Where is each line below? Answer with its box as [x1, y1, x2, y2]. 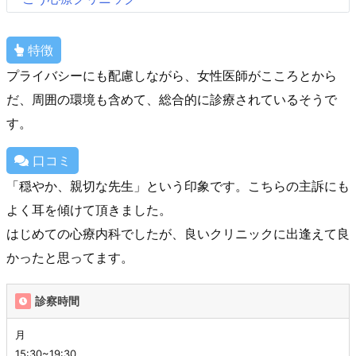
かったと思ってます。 [6, 250, 133, 266]
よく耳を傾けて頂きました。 [6, 202, 172, 219]
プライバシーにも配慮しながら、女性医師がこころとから [6, 68, 337, 84]
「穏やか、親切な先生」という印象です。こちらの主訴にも [6, 178, 350, 195]
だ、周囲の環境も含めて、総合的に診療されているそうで [6, 91, 337, 108]
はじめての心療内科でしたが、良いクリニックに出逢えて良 [6, 226, 350, 242]
